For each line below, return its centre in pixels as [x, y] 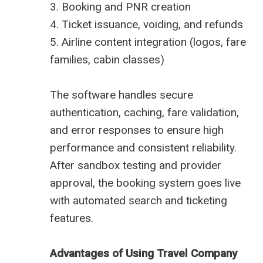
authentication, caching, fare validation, [144, 113]
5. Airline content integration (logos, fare [148, 42]
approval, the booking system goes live [145, 183]
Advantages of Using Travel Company [144, 254]
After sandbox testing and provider [136, 166]
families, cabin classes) [107, 60]
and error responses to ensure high [137, 130]
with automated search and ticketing [139, 201]
